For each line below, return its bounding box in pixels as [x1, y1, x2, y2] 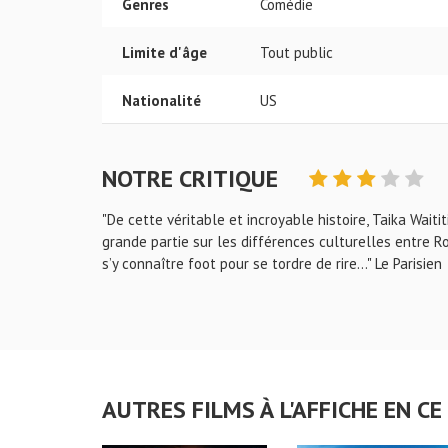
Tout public [260, 43, 333, 62]
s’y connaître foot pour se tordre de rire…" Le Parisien [102, 254, 442, 273]
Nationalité [122, 91, 201, 110]
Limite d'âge [122, 43, 207, 62]
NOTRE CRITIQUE [102, 163, 284, 194]
